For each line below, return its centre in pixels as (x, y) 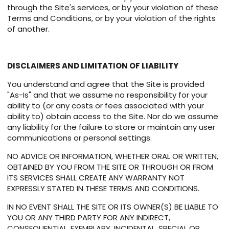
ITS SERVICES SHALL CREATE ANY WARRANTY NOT (96, 178)
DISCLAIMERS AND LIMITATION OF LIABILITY (93, 66)
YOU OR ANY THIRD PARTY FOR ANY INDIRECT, (89, 218)
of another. (28, 29)
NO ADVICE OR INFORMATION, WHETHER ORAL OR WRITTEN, (113, 156)
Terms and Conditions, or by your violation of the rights (111, 18)
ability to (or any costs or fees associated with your (106, 106)
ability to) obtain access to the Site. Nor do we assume (113, 117)
